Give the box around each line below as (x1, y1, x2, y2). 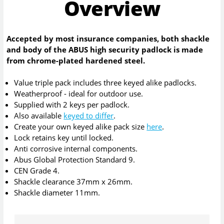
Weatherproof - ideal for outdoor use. (14, 88, 143, 98)
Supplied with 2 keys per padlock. (14, 99, 130, 109)
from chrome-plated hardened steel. (6, 55, 145, 65)
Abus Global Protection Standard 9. (14, 154, 135, 164)
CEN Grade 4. (14, 165, 60, 175)
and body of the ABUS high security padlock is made (6, 44, 203, 54)
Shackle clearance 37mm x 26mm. (14, 176, 133, 186)
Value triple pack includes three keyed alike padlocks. (14, 77, 197, 87)
